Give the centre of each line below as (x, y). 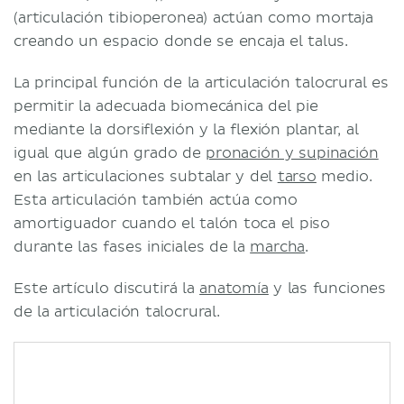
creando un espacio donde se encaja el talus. (181, 41)
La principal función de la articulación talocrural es (201, 83)
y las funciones (327, 288)
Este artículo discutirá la (107, 288)
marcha (278, 247)
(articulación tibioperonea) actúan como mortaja (193, 18)
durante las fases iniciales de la (132, 247)
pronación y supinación (292, 153)
